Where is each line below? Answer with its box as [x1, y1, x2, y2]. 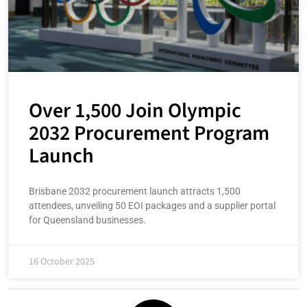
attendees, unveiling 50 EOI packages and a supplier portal [29, 200, 275, 211]
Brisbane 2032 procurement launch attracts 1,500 [29, 186, 241, 197]
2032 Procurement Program [29, 119, 269, 148]
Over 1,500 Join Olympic [29, 96, 241, 125]
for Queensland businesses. [29, 214, 146, 225]
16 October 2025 [29, 255, 95, 269]
